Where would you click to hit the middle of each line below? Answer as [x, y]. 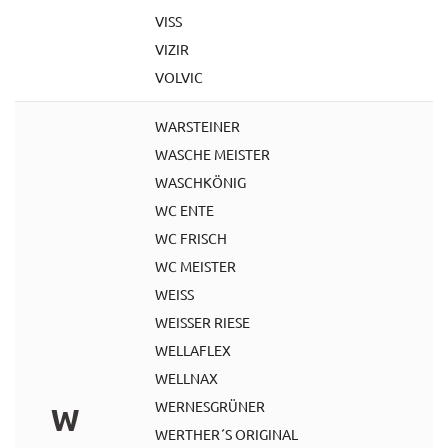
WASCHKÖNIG [200, 182]
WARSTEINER [197, 126]
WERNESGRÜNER [210, 406]
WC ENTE [184, 210]
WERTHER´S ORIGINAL [226, 434]
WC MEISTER [195, 266]
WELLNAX [186, 378]
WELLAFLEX [193, 350]
